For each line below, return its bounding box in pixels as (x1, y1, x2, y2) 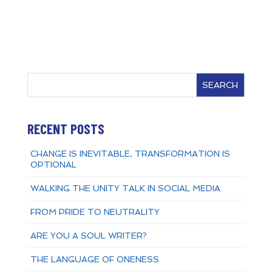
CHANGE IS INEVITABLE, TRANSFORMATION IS (30, 149, 230, 159)
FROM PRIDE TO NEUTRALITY (30, 207, 160, 217)
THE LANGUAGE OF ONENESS (30, 254, 159, 265)
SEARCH (202, 80, 239, 90)
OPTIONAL (30, 160, 76, 170)
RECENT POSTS (27, 120, 104, 138)
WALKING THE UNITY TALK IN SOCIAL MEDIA (30, 183, 220, 194)
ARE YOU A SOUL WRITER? (30, 231, 147, 241)
